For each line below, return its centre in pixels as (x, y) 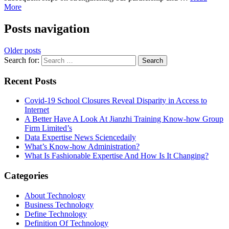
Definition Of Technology (66, 223)
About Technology (55, 195)
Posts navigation (47, 28)
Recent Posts (30, 81)
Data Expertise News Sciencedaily (80, 138)
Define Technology (56, 214)
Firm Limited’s (48, 128)
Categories (26, 176)
